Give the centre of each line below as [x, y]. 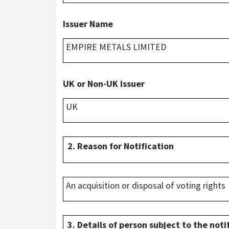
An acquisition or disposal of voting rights [146, 185]
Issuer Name [88, 24]
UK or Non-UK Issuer [104, 83]
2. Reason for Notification [121, 146]
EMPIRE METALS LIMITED [116, 47]
